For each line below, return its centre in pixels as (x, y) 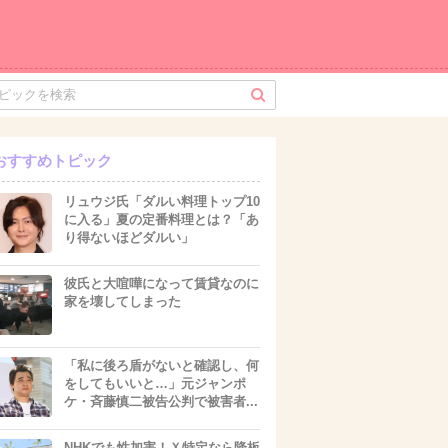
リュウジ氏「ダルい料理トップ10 (162, 201)
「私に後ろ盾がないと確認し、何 (161, 365)
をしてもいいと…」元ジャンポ (155, 383)
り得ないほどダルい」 (129, 237)
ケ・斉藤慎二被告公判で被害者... (161, 401)
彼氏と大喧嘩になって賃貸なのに (161, 283)
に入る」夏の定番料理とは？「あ (161, 219)
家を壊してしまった (122, 301)
